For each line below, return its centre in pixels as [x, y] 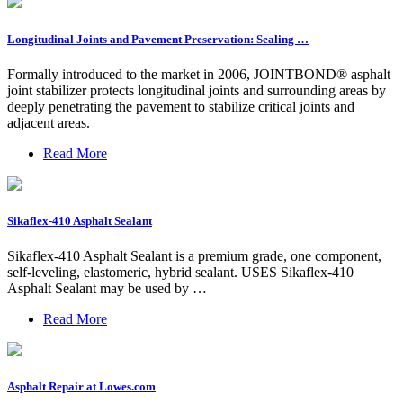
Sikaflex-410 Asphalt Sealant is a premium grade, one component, [194, 256]
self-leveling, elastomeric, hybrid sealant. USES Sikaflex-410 [180, 273]
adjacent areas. [49, 122]
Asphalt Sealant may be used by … [107, 289]
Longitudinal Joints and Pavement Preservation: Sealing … [158, 39]
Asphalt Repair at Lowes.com [81, 387]
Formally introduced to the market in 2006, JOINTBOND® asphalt [199, 74]
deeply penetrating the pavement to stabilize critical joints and [181, 106]
